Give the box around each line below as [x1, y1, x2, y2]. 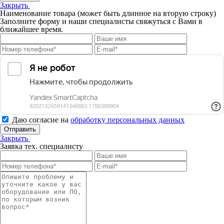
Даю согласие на [12, 115, 70, 124]
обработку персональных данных [70, 115, 184, 124]
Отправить [4, 125, 36, 133]
